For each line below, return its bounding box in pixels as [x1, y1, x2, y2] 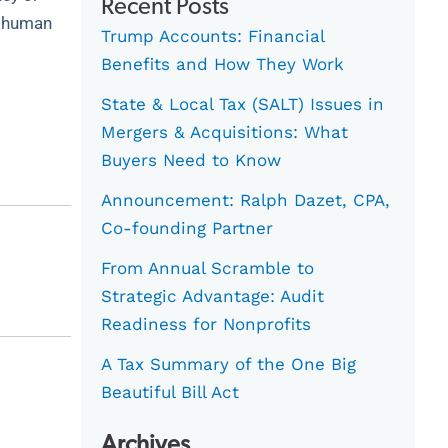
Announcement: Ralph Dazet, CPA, [101, 190, 391, 211]
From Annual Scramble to [101, 258, 315, 279]
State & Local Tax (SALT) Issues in [101, 94, 385, 115]
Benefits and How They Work [101, 54, 345, 75]
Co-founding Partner [101, 218, 274, 239]
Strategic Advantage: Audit [101, 286, 325, 307]
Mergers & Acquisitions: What [101, 122, 349, 143]
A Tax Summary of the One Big [101, 354, 357, 375]
